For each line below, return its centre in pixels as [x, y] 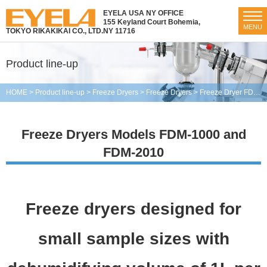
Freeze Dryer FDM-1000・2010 [226, 92]
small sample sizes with [133, 239]
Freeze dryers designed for [133, 209]
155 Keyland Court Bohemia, [152, 22]
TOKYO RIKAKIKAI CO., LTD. [55, 31]
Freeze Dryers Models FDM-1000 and [133, 134]
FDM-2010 [133, 152]
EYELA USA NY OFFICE [143, 13]
